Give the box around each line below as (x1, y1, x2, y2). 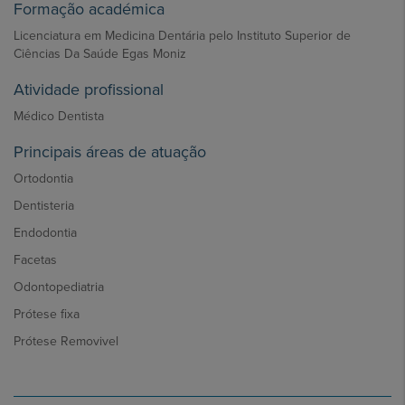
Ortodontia (14, 171, 73, 186)
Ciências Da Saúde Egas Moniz (14, 46, 190, 61)
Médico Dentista (14, 108, 104, 124)
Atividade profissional (14, 80, 164, 99)
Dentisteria (14, 198, 74, 213)
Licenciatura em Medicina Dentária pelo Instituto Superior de (14, 28, 351, 43)
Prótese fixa (14, 306, 80, 322)
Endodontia (14, 225, 77, 240)
